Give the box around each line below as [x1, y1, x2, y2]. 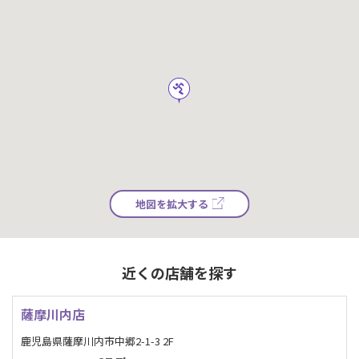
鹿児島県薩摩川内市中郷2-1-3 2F [21, 333, 174, 349]
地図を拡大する [135, 196, 208, 212]
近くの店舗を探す [122, 262, 237, 284]
